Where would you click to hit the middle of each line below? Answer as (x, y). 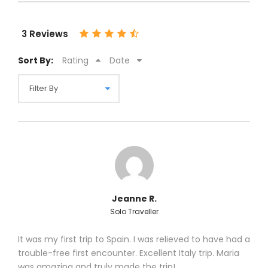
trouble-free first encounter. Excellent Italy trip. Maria (129, 253)
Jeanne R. (134, 198)
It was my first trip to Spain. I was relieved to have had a (134, 239)
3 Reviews (45, 33)
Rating (75, 60)
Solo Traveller (134, 211)
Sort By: (36, 60)
